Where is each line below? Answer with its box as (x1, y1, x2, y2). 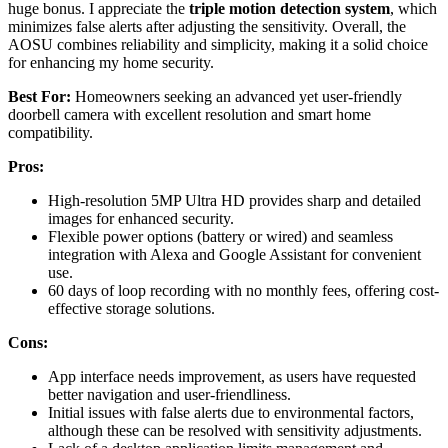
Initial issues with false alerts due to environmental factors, (48, 403, 414, 421)
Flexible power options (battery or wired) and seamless (48, 227, 393, 245)
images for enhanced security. (48, 209, 234, 227)
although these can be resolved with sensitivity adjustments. (48, 421, 422, 439)
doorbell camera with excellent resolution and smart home (8, 105, 371, 123)
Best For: (8, 87, 71, 105)
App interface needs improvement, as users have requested (48, 367, 416, 385)
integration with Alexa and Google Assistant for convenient (48, 245, 421, 263)
